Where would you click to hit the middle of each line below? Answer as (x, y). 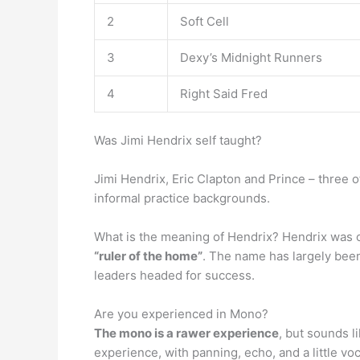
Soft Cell (205, 21)
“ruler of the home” (148, 256)
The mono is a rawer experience (186, 333)
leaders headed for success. (174, 275)
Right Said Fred (224, 94)
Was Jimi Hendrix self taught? (178, 140)
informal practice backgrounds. (182, 198)
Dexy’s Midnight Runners (251, 57)
